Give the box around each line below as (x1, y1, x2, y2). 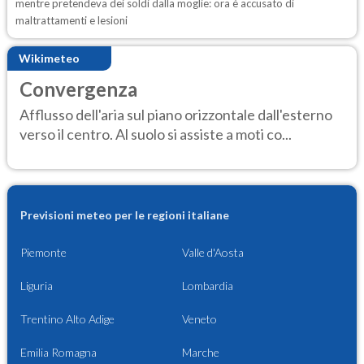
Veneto (182, 311, 217, 326)
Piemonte (20, 245, 67, 259)
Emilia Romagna (20, 344, 97, 359)
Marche (182, 344, 219, 359)
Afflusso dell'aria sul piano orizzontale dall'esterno (19, 106, 332, 124)
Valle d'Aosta (182, 245, 244, 259)
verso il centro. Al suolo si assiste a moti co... (19, 125, 292, 144)
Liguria (20, 278, 53, 292)
